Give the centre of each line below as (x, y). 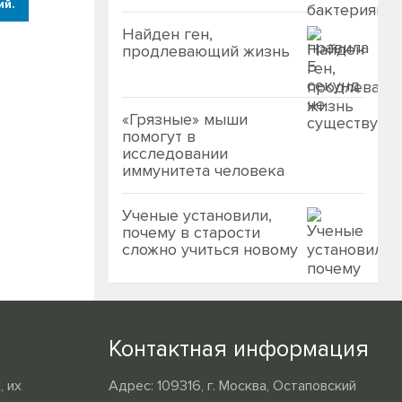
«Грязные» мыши (185, 119)
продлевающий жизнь (206, 51)
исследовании (175, 153)
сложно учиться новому (210, 249)
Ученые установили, (197, 215)
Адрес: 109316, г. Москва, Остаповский (232, 386)
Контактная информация (239, 349)
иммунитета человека (203, 170)
